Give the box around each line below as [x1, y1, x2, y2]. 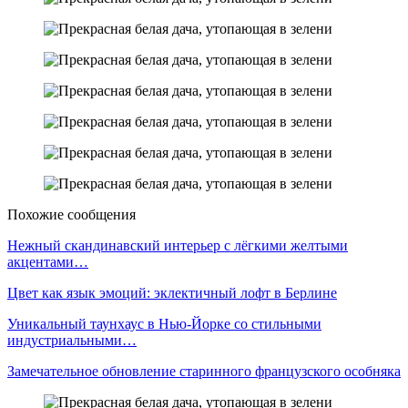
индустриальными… [7, 331, 137, 348]
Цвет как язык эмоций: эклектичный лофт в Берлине [7, 284, 337, 301]
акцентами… [7, 253, 88, 270]
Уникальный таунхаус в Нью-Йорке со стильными [7, 315, 321, 331]
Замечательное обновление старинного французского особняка [7, 362, 401, 379]
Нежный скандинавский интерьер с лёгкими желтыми [7, 237, 348, 253]
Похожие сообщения [7, 206, 136, 222]
